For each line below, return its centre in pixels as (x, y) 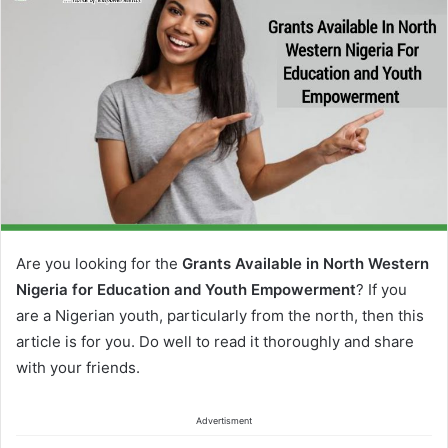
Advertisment (224, 421)
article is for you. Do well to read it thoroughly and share (215, 342)
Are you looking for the (99, 264)
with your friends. (78, 368)
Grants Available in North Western (305, 264)
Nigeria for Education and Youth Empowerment (186, 290)
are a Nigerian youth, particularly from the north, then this (220, 316)
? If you (381, 290)
